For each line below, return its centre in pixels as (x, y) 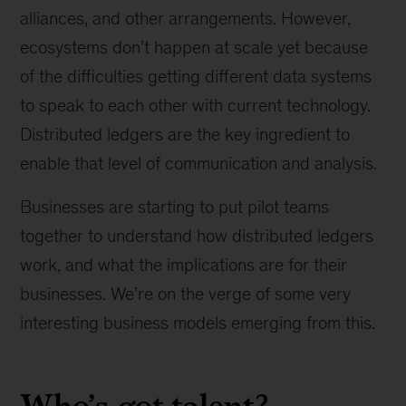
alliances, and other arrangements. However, (186, 18)
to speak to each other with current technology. (196, 105)
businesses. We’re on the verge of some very (186, 294)
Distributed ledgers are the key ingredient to (185, 134)
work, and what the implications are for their (184, 265)
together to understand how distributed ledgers (197, 236)
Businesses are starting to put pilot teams (175, 207)
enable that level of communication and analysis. (199, 163)
